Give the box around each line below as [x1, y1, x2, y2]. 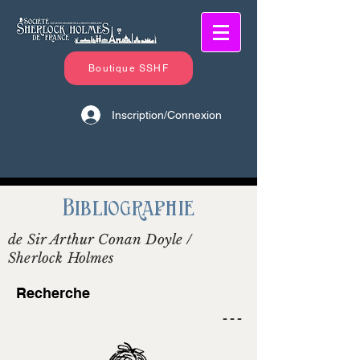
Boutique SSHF [88, 63, 169, 74]
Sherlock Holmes [8, 250, 114, 267]
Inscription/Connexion [112, 108, 222, 121]
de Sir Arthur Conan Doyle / [8, 231, 193, 248]
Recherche [16, 284, 90, 301]
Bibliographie [62, 194, 195, 222]
